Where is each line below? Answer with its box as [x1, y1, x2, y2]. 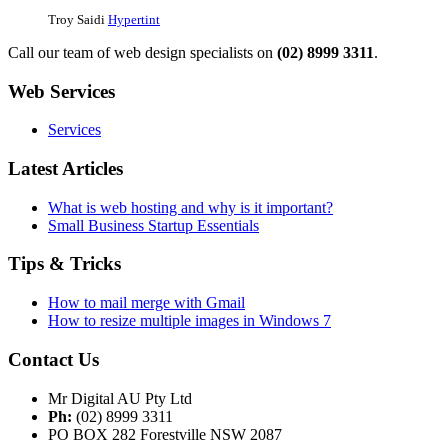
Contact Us [8, 348, 99, 370]
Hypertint [108, 11, 160, 27]
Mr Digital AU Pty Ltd [48, 389, 192, 407]
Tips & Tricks [8, 253, 121, 275]
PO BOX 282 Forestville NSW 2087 [48, 425, 282, 443]
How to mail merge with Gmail [48, 294, 245, 312]
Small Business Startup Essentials [48, 216, 259, 234]
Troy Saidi [48, 11, 108, 27]
